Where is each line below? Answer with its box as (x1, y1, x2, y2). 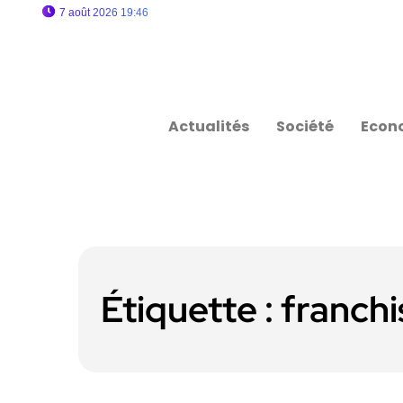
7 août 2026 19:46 (59, 6, 148, 19)
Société (276, 116, 335, 137)
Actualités (168, 116, 250, 137)
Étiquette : (101, 285, 281, 333)
